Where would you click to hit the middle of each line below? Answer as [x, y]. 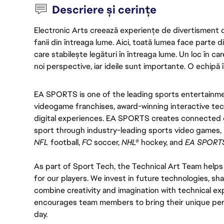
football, [65, 142]
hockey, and [162, 142]
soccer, [108, 142]
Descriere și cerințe [104, 10]
